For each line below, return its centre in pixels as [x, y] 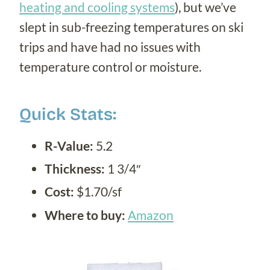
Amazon [151, 215]
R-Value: [70, 145]
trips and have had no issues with [110, 46]
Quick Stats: [68, 114]
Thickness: [75, 169]
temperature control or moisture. [110, 66]
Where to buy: [85, 215]
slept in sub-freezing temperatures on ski [131, 27]
